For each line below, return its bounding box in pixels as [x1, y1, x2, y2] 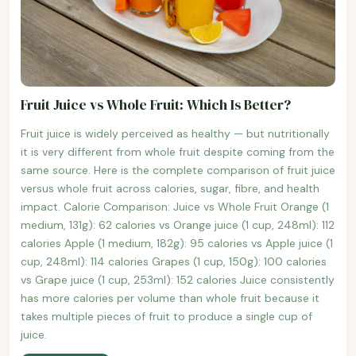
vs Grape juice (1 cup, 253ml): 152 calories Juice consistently [21, 272, 335, 287]
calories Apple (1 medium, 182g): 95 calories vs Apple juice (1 [21, 235, 333, 250]
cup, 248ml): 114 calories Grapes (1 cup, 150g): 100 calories [21, 253, 327, 269]
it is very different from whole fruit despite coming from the [21, 144, 335, 159]
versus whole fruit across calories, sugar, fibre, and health [21, 180, 319, 195]
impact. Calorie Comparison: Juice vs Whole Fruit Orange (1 [21, 199, 329, 214]
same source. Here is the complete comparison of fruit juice [21, 162, 335, 177]
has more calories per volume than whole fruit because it [21, 290, 319, 305]
